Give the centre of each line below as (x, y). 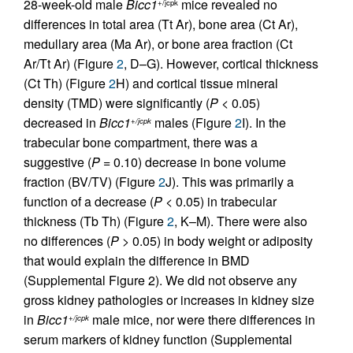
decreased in (61, 123)
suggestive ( (58, 162)
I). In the (264, 123)
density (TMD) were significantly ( (117, 103)
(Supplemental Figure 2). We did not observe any (160, 280)
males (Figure (193, 123)
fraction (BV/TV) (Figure (91, 182)
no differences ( (67, 241)
